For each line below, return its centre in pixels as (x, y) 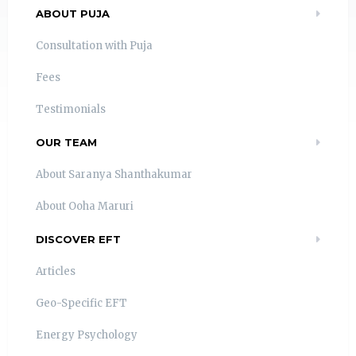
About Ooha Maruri (85, 207)
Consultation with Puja (94, 46)
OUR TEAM (66, 143)
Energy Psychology (87, 335)
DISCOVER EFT (78, 240)
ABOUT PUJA (73, 14)
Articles (56, 272)
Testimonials (71, 110)
